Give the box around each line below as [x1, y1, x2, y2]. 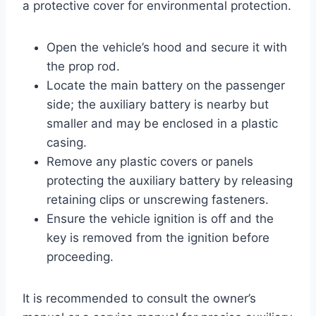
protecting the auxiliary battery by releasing [47, 173, 293, 188]
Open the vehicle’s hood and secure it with [47, 39, 287, 54]
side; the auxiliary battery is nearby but [47, 97, 269, 111]
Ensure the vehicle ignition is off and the [47, 211, 274, 226]
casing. [47, 135, 87, 150]
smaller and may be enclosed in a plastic [47, 116, 278, 130]
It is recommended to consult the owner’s [23, 291, 256, 305]
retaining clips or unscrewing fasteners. [47, 192, 269, 207]
